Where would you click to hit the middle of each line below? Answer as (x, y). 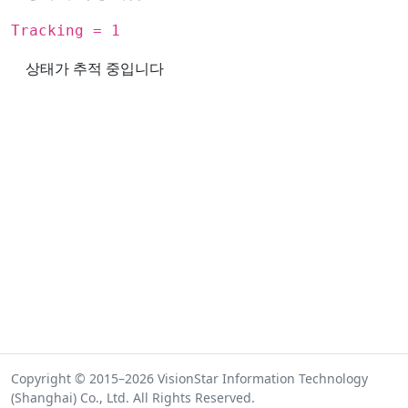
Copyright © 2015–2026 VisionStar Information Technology (189, 378)
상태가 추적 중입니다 (95, 68)
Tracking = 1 (66, 30)
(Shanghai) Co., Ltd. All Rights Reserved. (133, 398)
